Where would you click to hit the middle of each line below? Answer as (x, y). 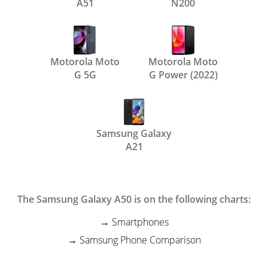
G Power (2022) (183, 75)
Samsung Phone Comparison (140, 240)
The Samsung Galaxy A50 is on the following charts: (134, 200)
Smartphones (140, 222)
